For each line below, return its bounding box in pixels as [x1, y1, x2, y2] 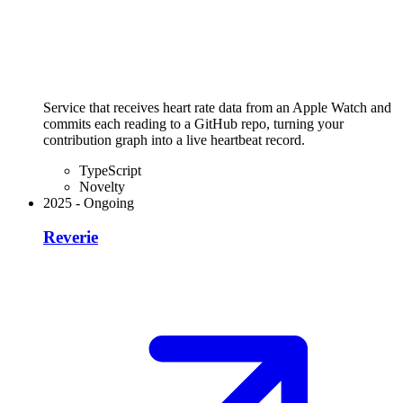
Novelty [79, 178, 125, 194]
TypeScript [79, 162, 141, 178]
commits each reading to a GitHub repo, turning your [43, 115, 344, 131]
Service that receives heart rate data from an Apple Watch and [43, 99, 391, 115]
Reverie [43, 228, 98, 247]
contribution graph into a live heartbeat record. [43, 131, 305, 148]
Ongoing [84, 194, 134, 210]
